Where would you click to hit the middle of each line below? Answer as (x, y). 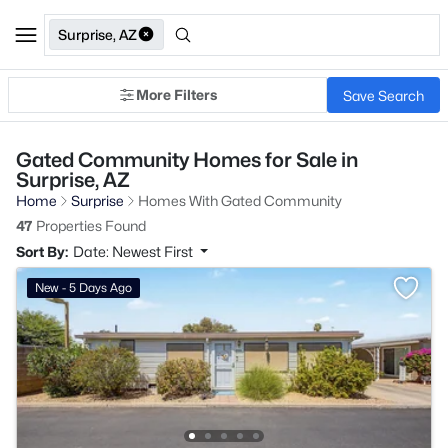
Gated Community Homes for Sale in (187, 160)
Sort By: (42, 251)
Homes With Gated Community (240, 200)
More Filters (176, 94)
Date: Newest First (134, 251)
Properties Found (89, 225)
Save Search (383, 95)
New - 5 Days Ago (83, 287)
